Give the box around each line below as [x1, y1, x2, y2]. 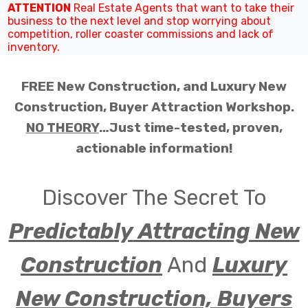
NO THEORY [25, 120, 99, 135]
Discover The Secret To [41, 185, 267, 210]
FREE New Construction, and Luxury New [21, 78, 287, 94]
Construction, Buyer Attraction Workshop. [14, 99, 294, 115]
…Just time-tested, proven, [98, 120, 283, 135]
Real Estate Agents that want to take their [71, 1, 294, 14]
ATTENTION [8, 1, 71, 14]
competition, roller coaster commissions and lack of [8, 27, 274, 41]
